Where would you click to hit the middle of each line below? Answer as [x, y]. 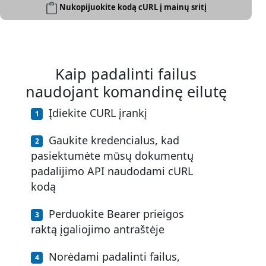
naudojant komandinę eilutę [126, 91]
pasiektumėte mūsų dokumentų [112, 156]
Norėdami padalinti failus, [114, 256]
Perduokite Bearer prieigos [116, 214]
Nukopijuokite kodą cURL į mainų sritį [133, 7]
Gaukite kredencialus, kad [114, 140]
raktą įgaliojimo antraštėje [98, 229]
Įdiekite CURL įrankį [98, 113]
